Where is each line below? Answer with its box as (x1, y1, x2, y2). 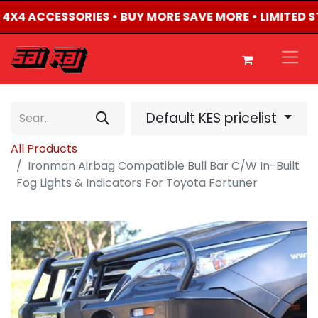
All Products (11, 141, 77, 158)
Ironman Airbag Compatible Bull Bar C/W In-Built (28, 158, 300, 175)
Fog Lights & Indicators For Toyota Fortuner (16, 175, 258, 192)
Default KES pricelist (146, 108, 280, 128)
